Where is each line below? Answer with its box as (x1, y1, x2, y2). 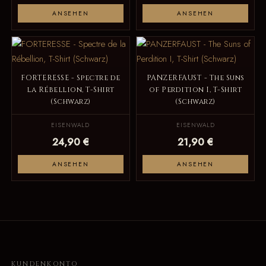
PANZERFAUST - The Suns (146, 73, 245, 84)
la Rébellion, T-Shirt (27, 85, 115, 96)
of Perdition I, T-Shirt (148, 85, 242, 96)
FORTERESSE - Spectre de (21, 73, 121, 84)
